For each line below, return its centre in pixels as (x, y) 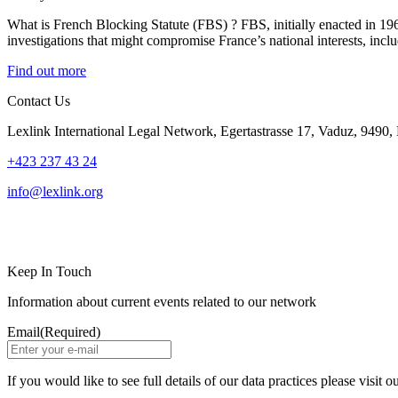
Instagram (71, 231)
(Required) (70, 331)
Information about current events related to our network (162, 301)
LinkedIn (46, 231)
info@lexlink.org (55, 191)
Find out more (47, 70)
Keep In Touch (49, 271)
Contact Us (39, 100)
